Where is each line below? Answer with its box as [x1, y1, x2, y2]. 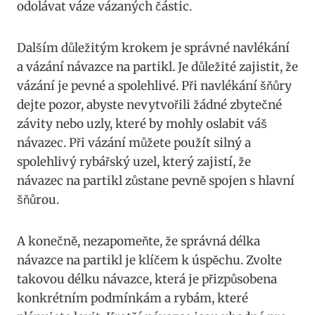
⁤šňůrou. [17, 191, 59, 207]
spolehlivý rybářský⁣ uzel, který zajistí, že [17, 153, 251, 169]
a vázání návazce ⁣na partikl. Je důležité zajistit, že [17, 58, 298, 75]
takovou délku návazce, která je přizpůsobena [17, 271, 277, 287]
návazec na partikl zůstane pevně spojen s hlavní [17, 172, 295, 188]
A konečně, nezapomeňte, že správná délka [17, 233, 260, 249]
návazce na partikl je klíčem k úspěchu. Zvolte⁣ [17, 252, 282, 268]
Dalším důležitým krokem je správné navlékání [17, 39, 290, 56]
